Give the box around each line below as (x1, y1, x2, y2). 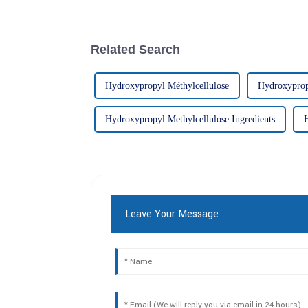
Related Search (91, 42, 180, 56)
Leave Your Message (125, 206, 219, 221)
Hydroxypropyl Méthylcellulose (105, 80, 229, 91)
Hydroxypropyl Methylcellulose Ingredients (105, 113, 275, 124)
